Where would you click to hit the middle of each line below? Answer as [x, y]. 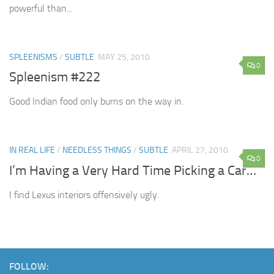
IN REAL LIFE [32, 150]
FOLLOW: [29, 266]
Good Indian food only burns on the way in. [96, 102]
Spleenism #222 [55, 77]
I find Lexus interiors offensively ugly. [84, 194]
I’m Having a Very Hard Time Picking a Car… [133, 170]
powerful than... [41, 9]
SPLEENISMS [33, 57]
